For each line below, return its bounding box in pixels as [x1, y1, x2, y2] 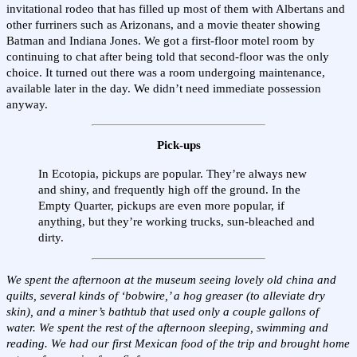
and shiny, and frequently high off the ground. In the [38, 183, 300, 197]
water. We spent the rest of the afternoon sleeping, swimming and [6, 321, 328, 335]
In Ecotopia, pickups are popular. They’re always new [38, 167, 307, 181]
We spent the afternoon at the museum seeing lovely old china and [6, 273, 336, 287]
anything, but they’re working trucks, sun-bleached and [38, 215, 315, 229]
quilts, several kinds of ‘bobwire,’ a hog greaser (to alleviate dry [6, 289, 325, 303]
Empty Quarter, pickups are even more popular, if [38, 199, 284, 213]
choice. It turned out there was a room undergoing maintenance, [6, 66, 325, 80]
